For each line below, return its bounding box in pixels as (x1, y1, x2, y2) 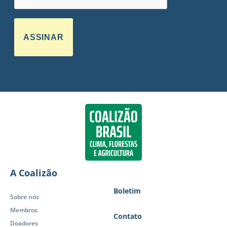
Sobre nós (10, 193, 39, 201)
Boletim (113, 186, 141, 196)
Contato (113, 211, 142, 221)
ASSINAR (23, 33, 64, 42)
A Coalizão (10, 167, 57, 179)
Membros (10, 206, 37, 214)
